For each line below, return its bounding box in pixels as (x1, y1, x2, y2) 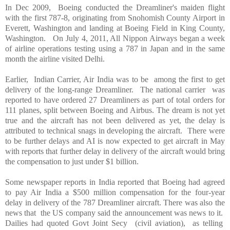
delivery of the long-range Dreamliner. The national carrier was (5, 85, 225, 94)
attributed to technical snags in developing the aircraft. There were (5, 126, 225, 135)
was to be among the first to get (113, 74, 225, 84)
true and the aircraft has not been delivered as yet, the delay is (5, 116, 225, 125)
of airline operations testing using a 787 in (5, 44, 150, 53)
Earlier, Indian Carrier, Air (5, 74, 97, 84)
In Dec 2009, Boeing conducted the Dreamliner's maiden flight (5, 3, 225, 12)
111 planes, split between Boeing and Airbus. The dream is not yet (5, 105, 225, 114)
